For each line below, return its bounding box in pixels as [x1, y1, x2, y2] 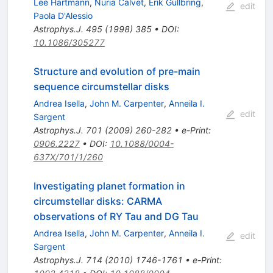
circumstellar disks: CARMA [33, 194, 162, 207]
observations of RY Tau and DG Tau [33, 210, 199, 222]
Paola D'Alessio [33, 10, 93, 21]
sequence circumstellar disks [33, 80, 169, 93]
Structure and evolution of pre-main [33, 65, 200, 77]
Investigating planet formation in [33, 179, 185, 192]
